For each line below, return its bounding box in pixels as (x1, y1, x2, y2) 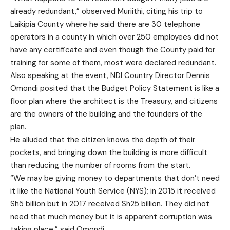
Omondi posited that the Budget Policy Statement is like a (10, 83, 219, 93)
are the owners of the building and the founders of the (10, 108, 202, 119)
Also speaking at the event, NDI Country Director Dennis (10, 70, 210, 81)
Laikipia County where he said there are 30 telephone (10, 18, 200, 29)
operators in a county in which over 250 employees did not (10, 31, 219, 42)
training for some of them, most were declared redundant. (10, 57, 216, 68)
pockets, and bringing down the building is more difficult (10, 147, 207, 158)
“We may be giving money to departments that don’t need (10, 172, 220, 183)
